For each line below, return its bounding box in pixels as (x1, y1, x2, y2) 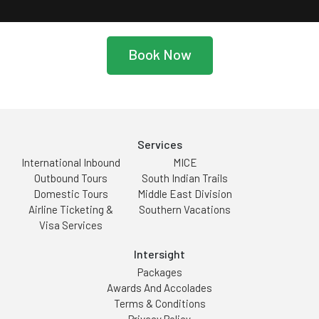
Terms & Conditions (113, 297, 206, 310)
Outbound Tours (34, 172, 108, 185)
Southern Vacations (139, 203, 231, 216)
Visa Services (39, 219, 103, 232)
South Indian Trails (142, 172, 228, 185)
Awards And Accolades (107, 281, 212, 295)
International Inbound (21, 156, 120, 169)
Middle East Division (137, 187, 232, 201)
